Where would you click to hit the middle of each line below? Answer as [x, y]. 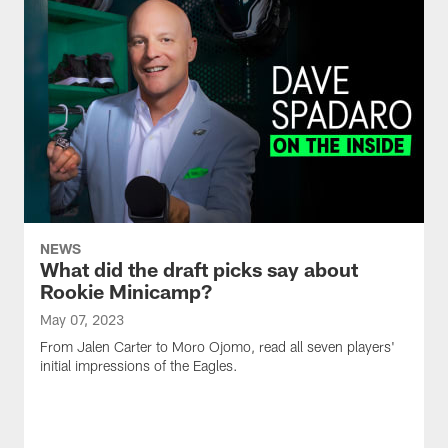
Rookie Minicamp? [126, 291]
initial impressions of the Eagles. [139, 365]
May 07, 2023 [82, 319]
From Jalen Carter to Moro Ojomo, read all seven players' [217, 346]
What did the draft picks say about [199, 269]
